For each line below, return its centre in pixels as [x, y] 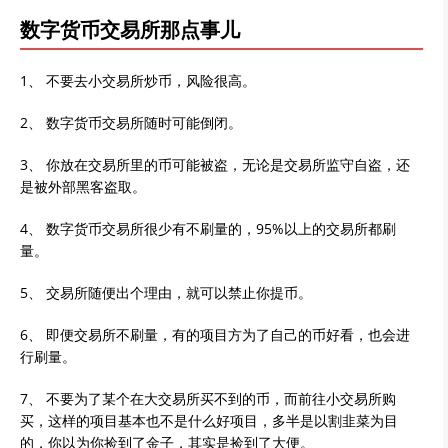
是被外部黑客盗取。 [83, 186]
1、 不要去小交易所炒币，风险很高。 [138, 80]
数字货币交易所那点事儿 [130, 29]
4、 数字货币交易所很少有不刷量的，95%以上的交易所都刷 [208, 228]
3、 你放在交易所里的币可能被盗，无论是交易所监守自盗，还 [215, 164]
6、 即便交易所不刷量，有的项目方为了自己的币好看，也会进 [215, 334]
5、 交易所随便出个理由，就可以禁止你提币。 [166, 292]
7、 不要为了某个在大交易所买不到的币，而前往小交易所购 [208, 398]
